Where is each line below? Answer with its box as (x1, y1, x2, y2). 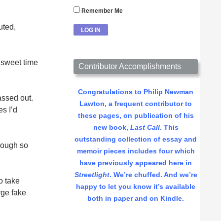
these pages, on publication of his (77, 111, 194, 120)
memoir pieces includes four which (76, 147, 195, 155)
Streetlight (74, 171, 110, 179)
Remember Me (80, 7, 123, 15)
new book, (93, 123, 130, 132)
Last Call (130, 123, 160, 132)
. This (159, 123, 179, 132)
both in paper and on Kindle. (87, 194, 184, 203)
